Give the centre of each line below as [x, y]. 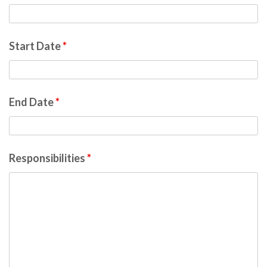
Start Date [36, 46]
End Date [32, 102]
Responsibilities [48, 158]
